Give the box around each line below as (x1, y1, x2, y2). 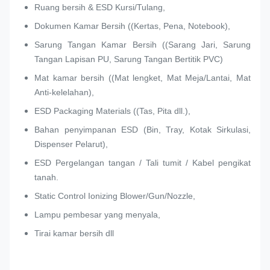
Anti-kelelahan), (34, 87, 94, 98)
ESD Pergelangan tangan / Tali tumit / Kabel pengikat (34, 158, 251, 168)
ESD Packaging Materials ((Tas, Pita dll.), (34, 106, 190, 116)
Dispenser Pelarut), (34, 139, 108, 149)
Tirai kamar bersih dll (34, 228, 114, 239)
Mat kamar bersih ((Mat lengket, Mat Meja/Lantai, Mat (34, 73, 251, 83)
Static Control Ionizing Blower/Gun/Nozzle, (34, 191, 195, 201)
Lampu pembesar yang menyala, (34, 210, 160, 220)
